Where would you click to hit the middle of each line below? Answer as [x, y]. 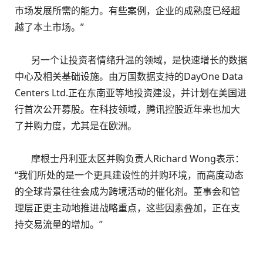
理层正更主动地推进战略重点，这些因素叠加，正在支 [127, 208]
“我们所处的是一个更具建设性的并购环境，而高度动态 [129, 175]
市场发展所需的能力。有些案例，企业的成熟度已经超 [127, 11]
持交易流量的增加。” [59, 224]
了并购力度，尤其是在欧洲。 [76, 126]
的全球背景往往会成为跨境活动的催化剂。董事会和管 [127, 191]
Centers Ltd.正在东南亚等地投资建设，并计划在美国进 [131, 93]
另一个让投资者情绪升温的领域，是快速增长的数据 [131, 60]
